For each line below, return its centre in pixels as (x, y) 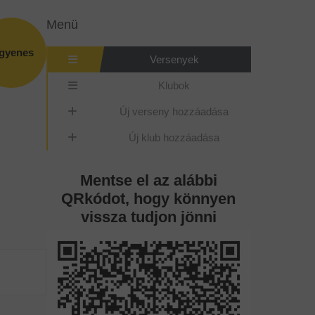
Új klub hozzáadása (174, 137)
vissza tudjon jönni (148, 217)
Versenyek (174, 59)
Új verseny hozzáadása (174, 111)
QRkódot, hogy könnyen (149, 198)
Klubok (174, 85)
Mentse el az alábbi (148, 180)
